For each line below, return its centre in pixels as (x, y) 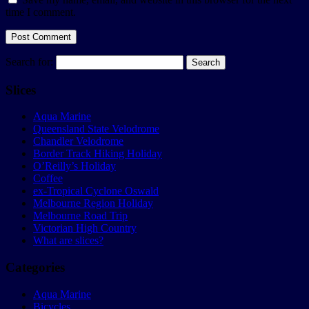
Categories (35, 268)
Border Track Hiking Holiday (98, 154)
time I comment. (41, 12)
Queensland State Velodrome (96, 129)
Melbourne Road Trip (80, 216)
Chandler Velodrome (78, 141)
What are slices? (68, 241)
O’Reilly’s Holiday (74, 166)
